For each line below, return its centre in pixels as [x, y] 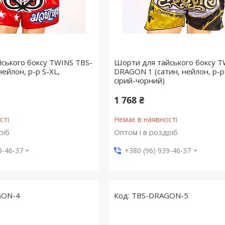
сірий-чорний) [139, 81]
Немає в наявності [145, 120]
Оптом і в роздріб [146, 132]
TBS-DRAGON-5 [160, 196]
